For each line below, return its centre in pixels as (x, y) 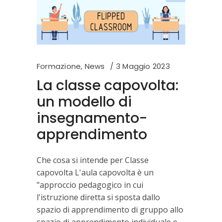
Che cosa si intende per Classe (93, 160)
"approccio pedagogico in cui (90, 185)
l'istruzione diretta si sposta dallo (98, 197)
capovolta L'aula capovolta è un (95, 172)
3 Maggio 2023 (143, 66)
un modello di (84, 102)
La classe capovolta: (108, 85)
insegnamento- (92, 118)
